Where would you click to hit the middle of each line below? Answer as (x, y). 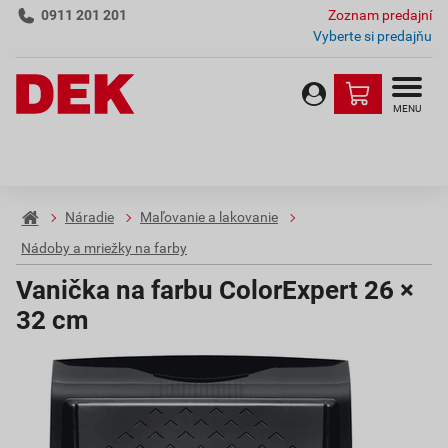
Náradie (89, 217)
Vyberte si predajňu (372, 36)
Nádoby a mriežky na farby (104, 248)
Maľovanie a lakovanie (209, 217)
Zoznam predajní (380, 15)
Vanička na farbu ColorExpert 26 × (215, 290)
